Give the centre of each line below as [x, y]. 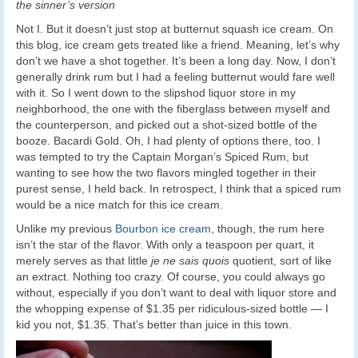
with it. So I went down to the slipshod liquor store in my [156, 92]
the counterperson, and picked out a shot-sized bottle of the [167, 124]
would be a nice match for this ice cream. [119, 204]
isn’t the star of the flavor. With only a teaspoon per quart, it [165, 244]
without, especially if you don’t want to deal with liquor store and [176, 292]
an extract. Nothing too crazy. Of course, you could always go [171, 276]
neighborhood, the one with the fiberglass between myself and [173, 108]
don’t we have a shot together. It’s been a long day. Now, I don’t [176, 60]
